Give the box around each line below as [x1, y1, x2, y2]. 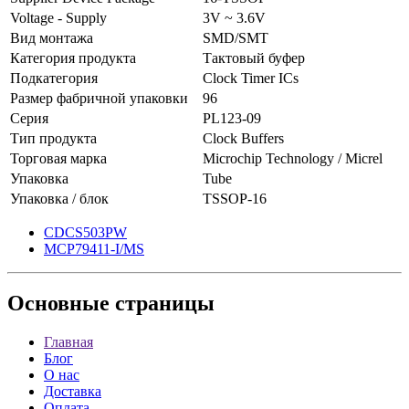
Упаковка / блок [10, 190, 109, 206]
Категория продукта [10, 49, 136, 66]
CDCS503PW [44, 224, 127, 240]
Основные [7, 291, 110, 316]
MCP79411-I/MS [44, 240, 144, 257]
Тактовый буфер [203, 49, 305, 66]
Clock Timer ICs [203, 69, 299, 86]
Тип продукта [10, 130, 97, 146]
